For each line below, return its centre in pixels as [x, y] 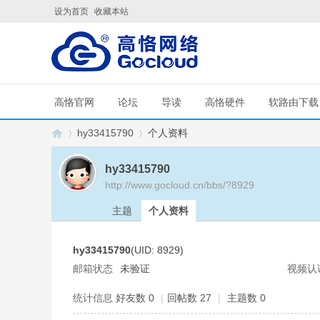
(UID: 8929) [157, 250]
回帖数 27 [189, 298]
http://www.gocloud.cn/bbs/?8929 [180, 185]
